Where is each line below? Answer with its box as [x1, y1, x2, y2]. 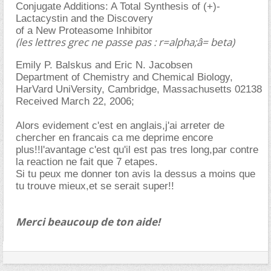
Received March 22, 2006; [16, 96, 134, 107]
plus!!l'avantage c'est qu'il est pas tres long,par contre [16, 144, 258, 155]
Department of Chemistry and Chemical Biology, [16, 71, 233, 83]
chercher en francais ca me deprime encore [16, 132, 213, 143]
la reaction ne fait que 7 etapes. [16, 156, 158, 168]
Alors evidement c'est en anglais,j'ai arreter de [16, 120, 224, 131]
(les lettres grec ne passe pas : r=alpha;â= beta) [16, 35, 235, 49]
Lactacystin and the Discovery [16, 13, 153, 24]
